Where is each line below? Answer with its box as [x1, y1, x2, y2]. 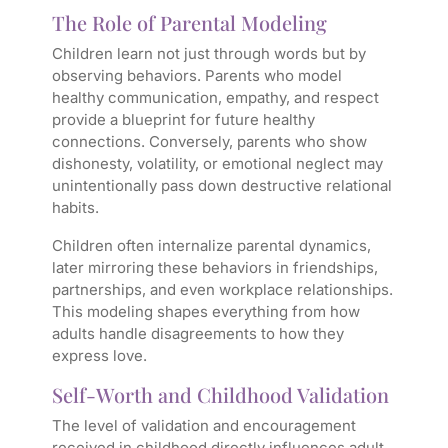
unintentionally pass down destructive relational [51, 176, 392, 196]
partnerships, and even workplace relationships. [51, 280, 393, 300]
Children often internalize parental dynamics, [51, 236, 371, 256]
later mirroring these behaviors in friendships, [51, 258, 378, 278]
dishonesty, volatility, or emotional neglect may [51, 154, 383, 174]
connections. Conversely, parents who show [51, 132, 367, 152]
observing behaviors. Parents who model [51, 66, 342, 86]
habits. [51, 198, 99, 218]
